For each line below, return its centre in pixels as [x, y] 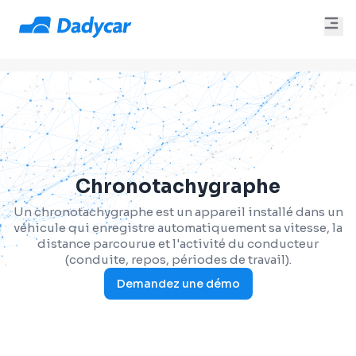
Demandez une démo [178, 284]
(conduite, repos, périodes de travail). [178, 259]
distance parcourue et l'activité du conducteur [178, 244]
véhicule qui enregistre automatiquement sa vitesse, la [178, 228]
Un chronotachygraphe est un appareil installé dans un [178, 212]
